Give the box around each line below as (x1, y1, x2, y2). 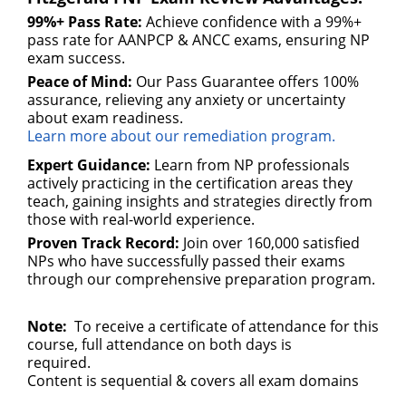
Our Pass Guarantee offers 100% (132, 72, 359, 92)
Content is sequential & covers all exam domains (27, 371, 359, 391)
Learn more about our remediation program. (27, 126, 339, 146)
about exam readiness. (27, 108, 183, 128)
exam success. (27, 48, 129, 68)
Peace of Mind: (27, 72, 132, 92)
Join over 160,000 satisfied (179, 233, 360, 253)
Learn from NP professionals (150, 155, 350, 175)
